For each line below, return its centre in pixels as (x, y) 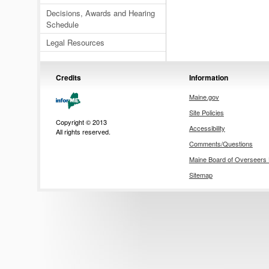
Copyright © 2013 (82, 122)
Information (208, 77)
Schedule (63, 24)
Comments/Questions (221, 144)
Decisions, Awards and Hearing (101, 13)
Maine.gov (204, 97)
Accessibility (207, 128)
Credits (69, 77)
